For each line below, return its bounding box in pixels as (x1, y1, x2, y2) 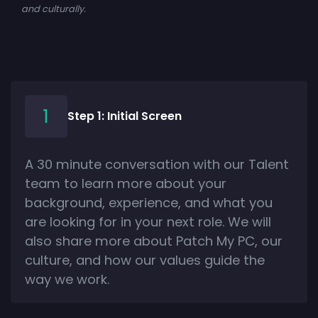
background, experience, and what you (25, 193, 273, 212)
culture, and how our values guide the (25, 251, 265, 269)
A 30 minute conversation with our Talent (25, 155, 289, 173)
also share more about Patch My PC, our (25, 231, 283, 250)
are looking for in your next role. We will (25, 212, 271, 231)
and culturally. (21, 2, 86, 15)
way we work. (25, 270, 109, 288)
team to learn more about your (25, 174, 226, 192)
